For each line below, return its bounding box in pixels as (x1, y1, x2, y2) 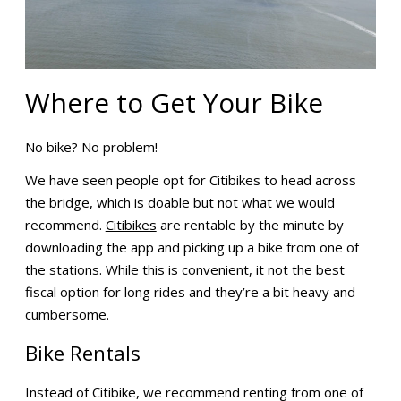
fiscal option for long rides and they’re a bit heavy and (24, 283, 355, 302)
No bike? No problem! (24, 138, 158, 157)
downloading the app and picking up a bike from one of (24, 238, 359, 257)
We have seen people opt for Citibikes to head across (24, 171, 356, 190)
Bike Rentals (24, 339, 141, 368)
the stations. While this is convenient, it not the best (24, 260, 345, 279)
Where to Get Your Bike (24, 84, 323, 122)
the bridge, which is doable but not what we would (24, 193, 335, 212)
